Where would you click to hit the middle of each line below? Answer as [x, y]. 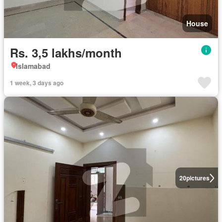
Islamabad [33, 66]
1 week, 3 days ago [37, 83]
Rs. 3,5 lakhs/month [66, 53]
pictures [198, 178]
